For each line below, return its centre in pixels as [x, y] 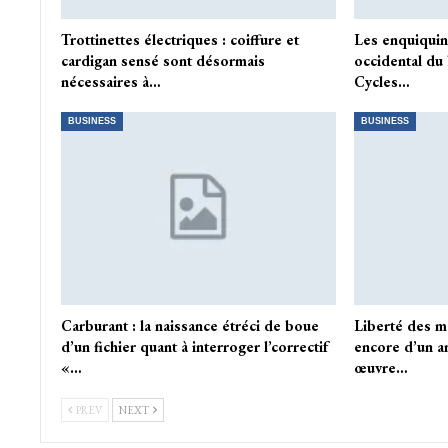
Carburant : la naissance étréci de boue [189, 325]
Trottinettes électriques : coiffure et [179, 40]
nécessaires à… [110, 82]
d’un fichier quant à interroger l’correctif [194, 346]
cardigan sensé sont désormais [162, 61]
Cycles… [381, 82]
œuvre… [380, 367]
